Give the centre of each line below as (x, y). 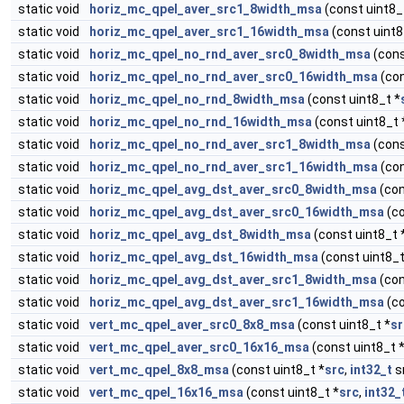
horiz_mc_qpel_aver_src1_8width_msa (206, 9)
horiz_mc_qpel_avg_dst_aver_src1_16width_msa (237, 302)
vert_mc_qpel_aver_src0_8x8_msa (192, 325)
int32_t (371, 370)
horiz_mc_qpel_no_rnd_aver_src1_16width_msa (234, 167)
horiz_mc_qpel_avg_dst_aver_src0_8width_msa (233, 189)
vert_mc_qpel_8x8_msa (159, 370)
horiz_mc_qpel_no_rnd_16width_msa (201, 122)
